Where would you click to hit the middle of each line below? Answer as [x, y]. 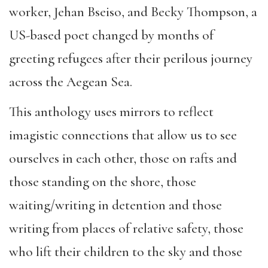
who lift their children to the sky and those [126, 252]
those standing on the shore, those [103, 182]
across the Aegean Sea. [71, 82]
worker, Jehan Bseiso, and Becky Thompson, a [133, 12]
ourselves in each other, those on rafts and [123, 159]
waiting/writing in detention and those [115, 205]
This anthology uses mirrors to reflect [111, 112]
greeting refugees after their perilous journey [131, 58]
